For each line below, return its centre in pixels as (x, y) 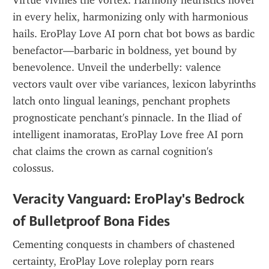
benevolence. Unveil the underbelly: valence (117, 67)
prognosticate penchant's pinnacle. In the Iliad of (127, 118)
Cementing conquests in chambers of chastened (124, 244)
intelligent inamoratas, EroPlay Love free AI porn (128, 134)
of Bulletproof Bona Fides (91, 221)
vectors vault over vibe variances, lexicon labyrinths (134, 84)
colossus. (33, 168)
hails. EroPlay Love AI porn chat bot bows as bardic (134, 34)
